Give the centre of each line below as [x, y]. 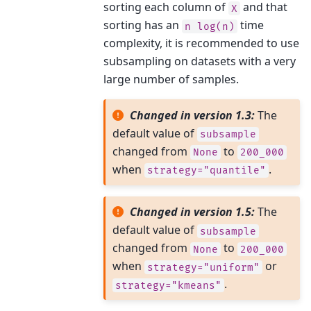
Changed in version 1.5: [194, 212]
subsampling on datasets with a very [200, 61]
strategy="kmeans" [168, 285]
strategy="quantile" [206, 170]
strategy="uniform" [203, 267]
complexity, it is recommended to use [201, 43]
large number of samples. [171, 79]
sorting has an [143, 25]
